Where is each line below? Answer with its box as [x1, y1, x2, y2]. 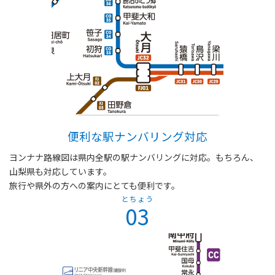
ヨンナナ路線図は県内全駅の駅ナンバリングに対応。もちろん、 [9, 151, 258, 164]
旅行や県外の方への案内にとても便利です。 [9, 179, 180, 192]
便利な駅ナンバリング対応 [68, 127, 207, 144]
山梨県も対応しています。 [9, 165, 112, 178]
